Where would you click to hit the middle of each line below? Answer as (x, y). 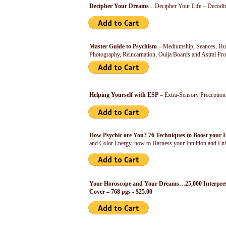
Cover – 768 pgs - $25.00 (121, 192)
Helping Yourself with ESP (124, 95)
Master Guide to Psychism (123, 46)
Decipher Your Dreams (119, 6)
